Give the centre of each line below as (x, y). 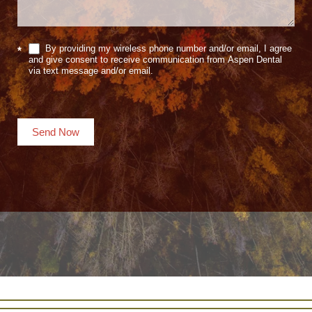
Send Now (56, 132)
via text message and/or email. (91, 71)
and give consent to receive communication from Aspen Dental (155, 60)
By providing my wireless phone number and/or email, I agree (167, 48)
